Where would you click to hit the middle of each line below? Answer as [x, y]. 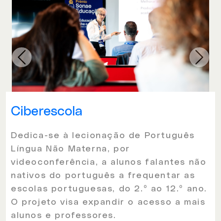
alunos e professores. [64, 215]
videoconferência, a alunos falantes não [109, 162]
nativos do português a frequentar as [103, 175]
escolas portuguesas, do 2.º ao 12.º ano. [109, 189]
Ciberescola [47, 111]
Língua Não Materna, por [71, 149]
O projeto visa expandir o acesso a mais [108, 202]
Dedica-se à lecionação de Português [103, 135]
